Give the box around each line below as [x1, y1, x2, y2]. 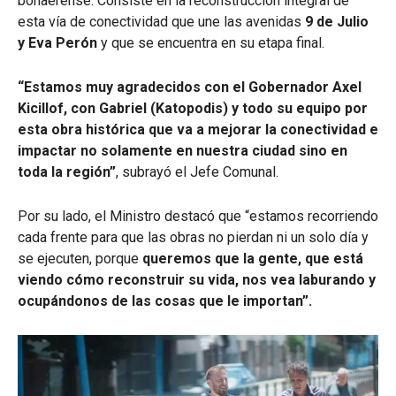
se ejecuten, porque [18, 250, 142, 267]
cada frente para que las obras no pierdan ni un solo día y [18, 229, 369, 246]
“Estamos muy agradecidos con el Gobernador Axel [18, 79, 362, 95]
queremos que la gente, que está [142, 250, 363, 267]
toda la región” [18, 164, 116, 180]
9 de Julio [305, 13, 369, 30]
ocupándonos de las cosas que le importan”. [18, 293, 312, 309]
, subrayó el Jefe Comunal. [116, 164, 278, 180]
